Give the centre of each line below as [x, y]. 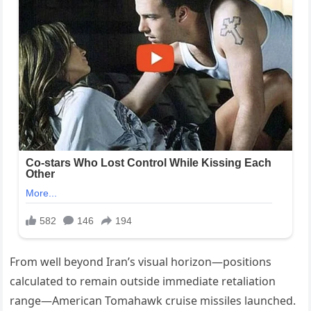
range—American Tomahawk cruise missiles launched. [153, 301]
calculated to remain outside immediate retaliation [143, 281]
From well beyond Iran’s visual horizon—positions [141, 262]
